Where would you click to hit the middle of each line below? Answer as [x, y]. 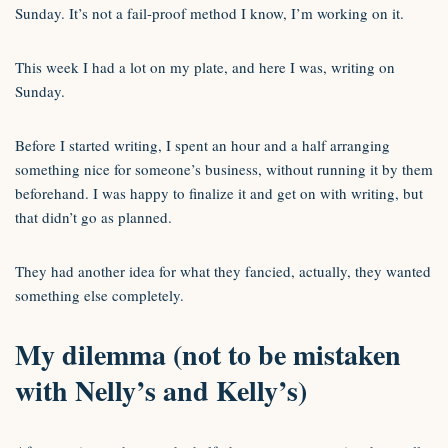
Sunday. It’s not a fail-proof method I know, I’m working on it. [209, 13]
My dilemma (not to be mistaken [208, 354]
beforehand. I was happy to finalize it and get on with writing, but [219, 193]
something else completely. [99, 295]
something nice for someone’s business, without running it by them [224, 169]
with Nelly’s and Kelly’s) [161, 390]
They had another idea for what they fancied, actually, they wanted [223, 271]
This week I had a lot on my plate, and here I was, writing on [205, 67]
